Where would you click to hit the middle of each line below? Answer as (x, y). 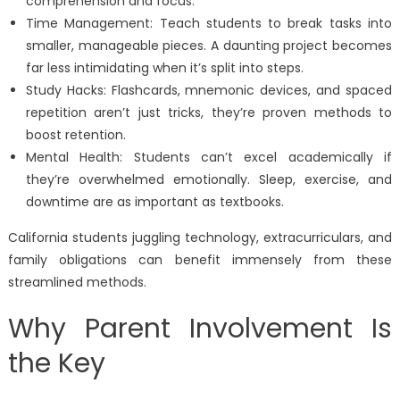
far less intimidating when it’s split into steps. (164, 68)
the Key (56, 364)
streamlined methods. (77, 283)
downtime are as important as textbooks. (154, 202)
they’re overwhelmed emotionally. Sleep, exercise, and (209, 180)
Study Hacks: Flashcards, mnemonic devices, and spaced (209, 91)
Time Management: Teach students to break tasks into (209, 24)
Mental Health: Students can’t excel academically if (209, 158)
